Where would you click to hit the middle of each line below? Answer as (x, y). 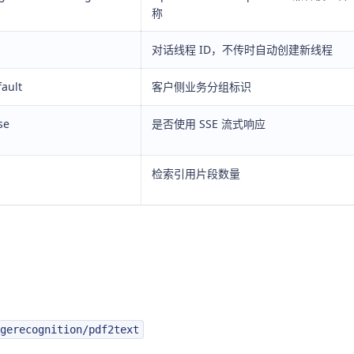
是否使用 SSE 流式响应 (209, 124)
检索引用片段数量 (196, 173)
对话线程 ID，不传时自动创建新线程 (242, 49)
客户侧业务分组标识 (201, 87)
